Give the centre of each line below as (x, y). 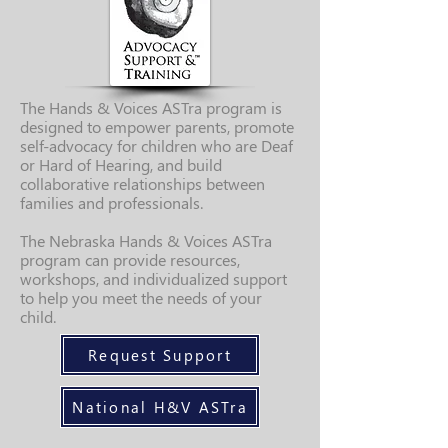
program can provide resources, (130, 259)
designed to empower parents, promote (157, 126)
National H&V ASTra (160, 407)
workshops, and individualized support (153, 278)
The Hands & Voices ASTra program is (151, 107)
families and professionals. (111, 202)
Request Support (160, 355)
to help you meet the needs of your (141, 297)
